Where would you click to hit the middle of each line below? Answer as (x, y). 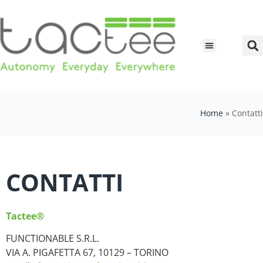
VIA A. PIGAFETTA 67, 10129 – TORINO (87, 253)
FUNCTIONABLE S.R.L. (53, 239)
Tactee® (25, 216)
